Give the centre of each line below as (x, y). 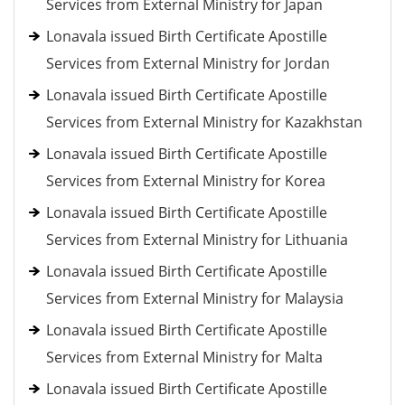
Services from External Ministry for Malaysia (195, 298)
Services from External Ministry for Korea (186, 181)
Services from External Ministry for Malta (184, 357)
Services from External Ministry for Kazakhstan (204, 122)
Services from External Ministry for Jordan (188, 63)
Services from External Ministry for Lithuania (197, 240)
